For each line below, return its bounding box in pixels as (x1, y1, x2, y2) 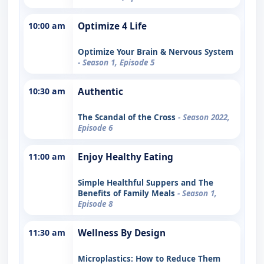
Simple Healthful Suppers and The (78, 177, 213, 188)
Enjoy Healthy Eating (78, 150, 173, 163)
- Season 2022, (178, 111, 230, 123)
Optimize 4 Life (78, 19, 147, 32)
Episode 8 (78, 198, 113, 209)
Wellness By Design (78, 226, 166, 239)
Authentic (78, 85, 123, 98)
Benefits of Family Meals (78, 187, 177, 199)
